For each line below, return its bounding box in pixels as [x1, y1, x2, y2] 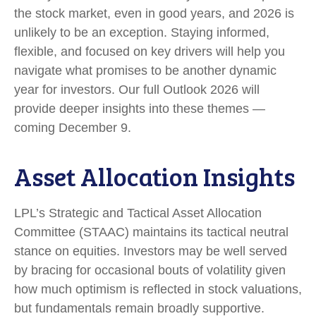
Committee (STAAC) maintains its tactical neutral [14, 224, 288, 239]
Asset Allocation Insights [14, 158, 295, 193]
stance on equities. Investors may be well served [14, 243, 287, 258]
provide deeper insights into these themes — [14, 101, 265, 116]
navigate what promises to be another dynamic [14, 63, 276, 78]
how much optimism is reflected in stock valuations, [14, 281, 302, 296]
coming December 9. [14, 120, 131, 135]
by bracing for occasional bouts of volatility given [14, 262, 286, 277]
